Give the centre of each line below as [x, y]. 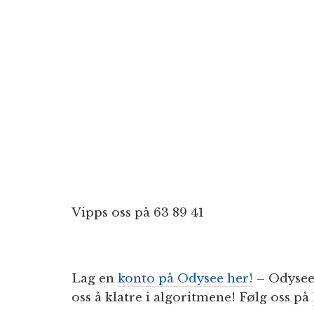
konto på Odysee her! [185, 278]
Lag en [95, 278]
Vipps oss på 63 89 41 [138, 212]
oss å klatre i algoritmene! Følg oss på [192, 297]
